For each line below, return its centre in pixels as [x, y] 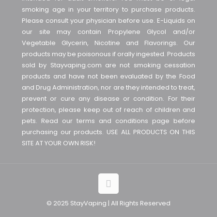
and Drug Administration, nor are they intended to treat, [108, 87]
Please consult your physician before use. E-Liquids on [108, 21]
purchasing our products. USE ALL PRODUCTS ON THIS [108, 132]
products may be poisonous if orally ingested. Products [108, 54]
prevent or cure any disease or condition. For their [108, 99]
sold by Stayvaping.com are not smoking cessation [108, 65]
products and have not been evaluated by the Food [108, 76]
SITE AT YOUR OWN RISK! [59, 143]
